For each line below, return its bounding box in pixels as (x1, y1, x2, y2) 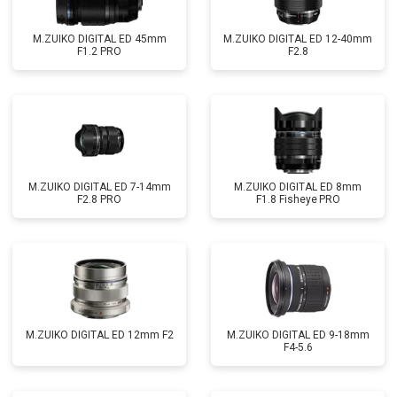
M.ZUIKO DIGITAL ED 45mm (32, 33, 167, 45)
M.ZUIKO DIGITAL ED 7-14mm (27, 181, 171, 193)
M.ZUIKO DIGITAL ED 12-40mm (223, 33, 372, 45)
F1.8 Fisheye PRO (255, 193, 340, 206)
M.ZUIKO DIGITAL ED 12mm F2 (25, 329, 174, 341)
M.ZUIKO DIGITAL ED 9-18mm (226, 329, 370, 341)
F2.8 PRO (77, 193, 121, 206)
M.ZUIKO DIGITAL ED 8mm (234, 181, 362, 193)
